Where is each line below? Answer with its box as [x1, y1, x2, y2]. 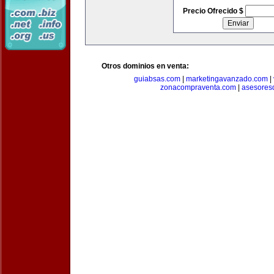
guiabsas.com [134, 75, 180, 83]
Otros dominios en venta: [102, 62, 189, 70]
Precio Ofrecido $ [182, 7, 245, 15]
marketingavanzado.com [186, 75, 268, 83]
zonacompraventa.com [160, 83, 236, 92]
